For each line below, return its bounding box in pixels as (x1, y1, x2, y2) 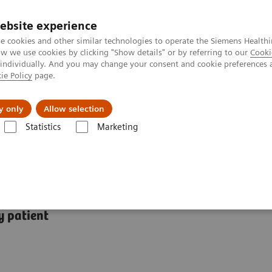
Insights (38, 93, 75, 106)
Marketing (97, 121, 138, 132)
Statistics (25, 121, 61, 132)
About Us (122, 93, 164, 106)
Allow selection (44, 104, 104, 114)
